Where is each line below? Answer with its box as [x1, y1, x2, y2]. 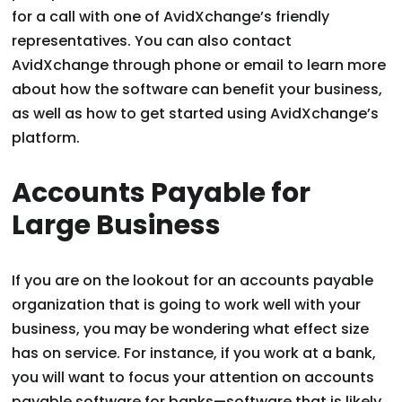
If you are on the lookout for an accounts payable [12, 270, 374, 292]
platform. [12, 127, 81, 149]
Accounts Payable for [12, 174, 311, 213]
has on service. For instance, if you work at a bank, [12, 343, 377, 364]
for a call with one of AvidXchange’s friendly [12, 6, 330, 28]
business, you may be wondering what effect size [12, 319, 370, 340]
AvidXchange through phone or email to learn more [12, 55, 387, 76]
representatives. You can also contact [12, 31, 293, 52]
